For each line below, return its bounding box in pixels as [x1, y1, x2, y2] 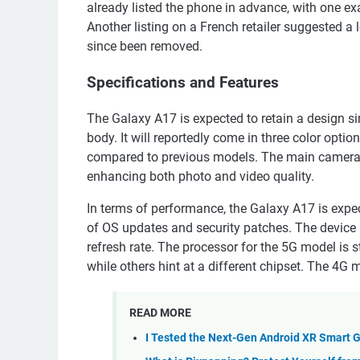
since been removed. [87, 39, 202, 55]
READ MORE [129, 305, 191, 319]
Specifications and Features [87, 74, 279, 92]
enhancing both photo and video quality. [87, 168, 314, 184]
